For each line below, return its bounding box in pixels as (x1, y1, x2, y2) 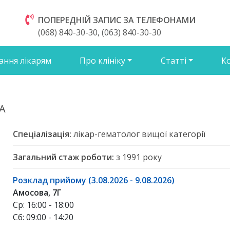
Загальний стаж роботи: (13, 151, 114, 163)
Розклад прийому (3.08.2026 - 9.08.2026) (13, 175, 175, 186)
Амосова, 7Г (13, 187, 62, 198)
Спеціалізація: (13, 128, 72, 140)
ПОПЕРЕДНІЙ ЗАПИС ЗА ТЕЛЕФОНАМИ (38, 14, 196, 26)
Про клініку (79, 55, 125, 66)
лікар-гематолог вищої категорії (71, 128, 206, 140)
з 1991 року (114, 151, 162, 163)
